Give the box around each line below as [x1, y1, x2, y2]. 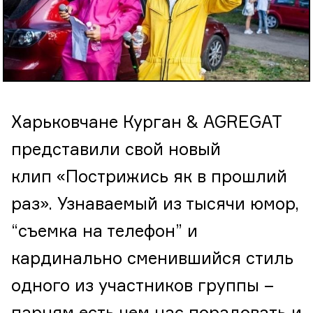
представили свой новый [11, 142, 221, 159]
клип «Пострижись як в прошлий [11, 169, 287, 187]
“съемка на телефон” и [11, 224, 198, 241]
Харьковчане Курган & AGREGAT [11, 115, 287, 132]
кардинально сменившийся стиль [11, 251, 293, 268]
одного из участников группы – [11, 278, 274, 296]
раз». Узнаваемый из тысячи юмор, [11, 196, 299, 214]
